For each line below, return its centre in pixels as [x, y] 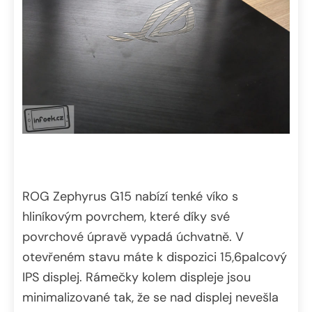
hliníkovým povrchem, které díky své [126, 216]
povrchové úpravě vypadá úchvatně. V [133, 236]
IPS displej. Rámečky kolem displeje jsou [136, 277]
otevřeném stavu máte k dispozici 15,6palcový [155, 257]
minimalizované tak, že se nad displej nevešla [150, 297]
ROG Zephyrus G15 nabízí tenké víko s [130, 196]
